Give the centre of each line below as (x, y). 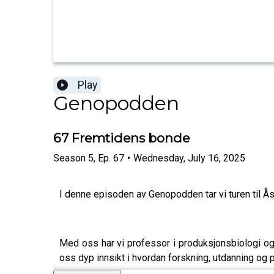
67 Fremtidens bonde (121, 138)
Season (69, 158)
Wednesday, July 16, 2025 (189, 158)
